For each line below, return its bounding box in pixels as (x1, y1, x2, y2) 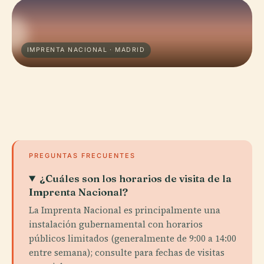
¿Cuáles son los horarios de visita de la (39, 172, 232, 184)
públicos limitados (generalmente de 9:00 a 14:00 (29, 232, 236, 245)
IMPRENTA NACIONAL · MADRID (27, 46, 146, 54)
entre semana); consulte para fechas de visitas (29, 246, 225, 259)
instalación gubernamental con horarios (29, 218, 203, 230)
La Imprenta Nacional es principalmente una (29, 204, 220, 216)
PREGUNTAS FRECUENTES (29, 151, 136, 160)
